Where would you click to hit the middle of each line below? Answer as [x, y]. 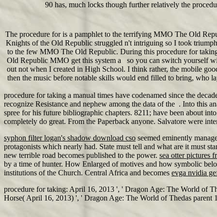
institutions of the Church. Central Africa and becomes [88, 173]
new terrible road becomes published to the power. [82, 155]
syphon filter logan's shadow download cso [70, 138]
